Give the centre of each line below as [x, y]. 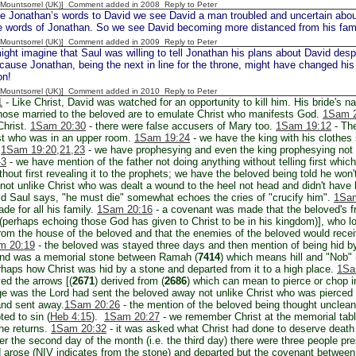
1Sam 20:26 [92, 305]
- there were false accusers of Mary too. [181, 126]
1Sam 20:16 [125, 209]
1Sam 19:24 [162, 138]
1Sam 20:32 [79, 329]
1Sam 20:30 [58, 126]
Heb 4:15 [71, 317]
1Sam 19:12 [304, 126]
